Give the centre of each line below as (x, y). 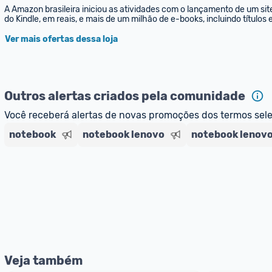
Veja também (43, 260)
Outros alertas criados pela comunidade (125, 96)
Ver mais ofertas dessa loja (61, 39)
